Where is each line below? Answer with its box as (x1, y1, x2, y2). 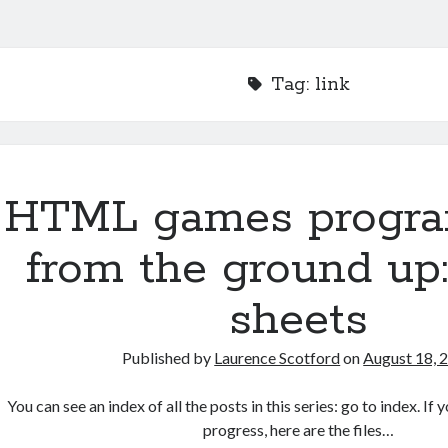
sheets (229, 291, 369, 349)
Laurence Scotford (214, 348, 341, 367)
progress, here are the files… (203, 420, 395, 439)
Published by (122, 348, 215, 367)
